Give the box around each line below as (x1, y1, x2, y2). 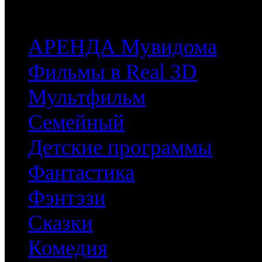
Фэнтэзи (28, 185, 106, 210)
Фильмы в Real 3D (28, 60, 197, 84)
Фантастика (28, 160, 135, 185)
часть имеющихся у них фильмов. (5, 5, 256, 25)
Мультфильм (28, 85, 146, 109)
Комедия (28, 236, 108, 260)
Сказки (28, 211, 93, 235)
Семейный (28, 110, 125, 135)
